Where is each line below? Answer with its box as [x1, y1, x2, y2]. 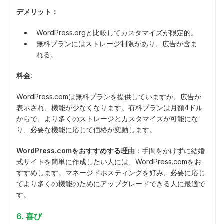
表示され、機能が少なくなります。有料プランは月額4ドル [16, 103, 203, 112]
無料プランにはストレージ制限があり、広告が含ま [36, 39, 197, 48]
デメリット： [16, 7, 58, 16]
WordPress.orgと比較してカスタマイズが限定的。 [36, 28, 198, 37]
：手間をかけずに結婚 [135, 146, 205, 155]
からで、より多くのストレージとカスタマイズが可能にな [16, 114, 198, 123]
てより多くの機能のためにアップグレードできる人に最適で [16, 179, 205, 188]
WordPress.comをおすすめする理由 [16, 146, 135, 155]
